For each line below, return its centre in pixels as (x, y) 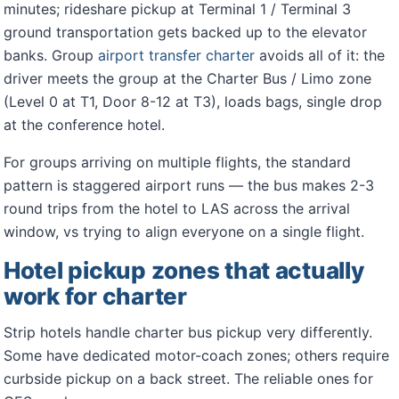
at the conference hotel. (84, 125)
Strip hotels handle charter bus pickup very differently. (188, 332)
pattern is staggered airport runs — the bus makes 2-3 (189, 185)
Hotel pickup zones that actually (184, 270)
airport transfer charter (176, 55)
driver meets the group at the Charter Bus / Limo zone (187, 78)
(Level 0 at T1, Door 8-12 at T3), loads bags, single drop (193, 102)
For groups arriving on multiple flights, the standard (177, 162)
